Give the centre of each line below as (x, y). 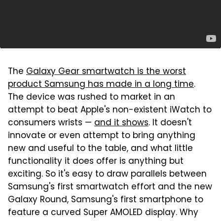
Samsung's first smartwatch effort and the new (110, 187)
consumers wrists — (51, 123)
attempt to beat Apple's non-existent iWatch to (110, 110)
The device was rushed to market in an (92, 98)
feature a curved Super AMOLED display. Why (103, 213)
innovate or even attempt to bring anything (102, 136)
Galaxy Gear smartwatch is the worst (106, 72)
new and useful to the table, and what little (100, 149)
